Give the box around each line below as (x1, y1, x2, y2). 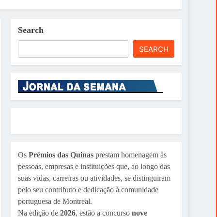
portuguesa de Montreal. (17, 197, 92, 205)
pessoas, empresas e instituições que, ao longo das (17, 162, 170, 170)
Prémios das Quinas (28, 150, 93, 159)
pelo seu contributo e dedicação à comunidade (17, 185, 158, 194)
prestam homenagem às (93, 150, 167, 159)
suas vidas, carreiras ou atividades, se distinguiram (17, 173, 170, 182)
